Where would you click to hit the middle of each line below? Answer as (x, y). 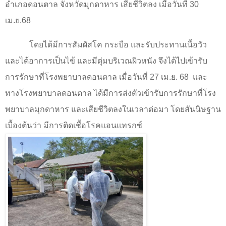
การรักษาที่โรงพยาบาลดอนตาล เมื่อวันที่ (77, 77)
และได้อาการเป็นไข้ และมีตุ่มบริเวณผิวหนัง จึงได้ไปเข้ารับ (106, 61)
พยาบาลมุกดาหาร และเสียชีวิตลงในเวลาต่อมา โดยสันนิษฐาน (113, 109)
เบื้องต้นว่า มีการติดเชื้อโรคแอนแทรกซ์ (74, 125)
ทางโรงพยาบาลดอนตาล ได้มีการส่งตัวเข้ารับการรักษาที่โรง (110, 93)
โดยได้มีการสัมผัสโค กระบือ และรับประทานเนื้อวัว (118, 44)
